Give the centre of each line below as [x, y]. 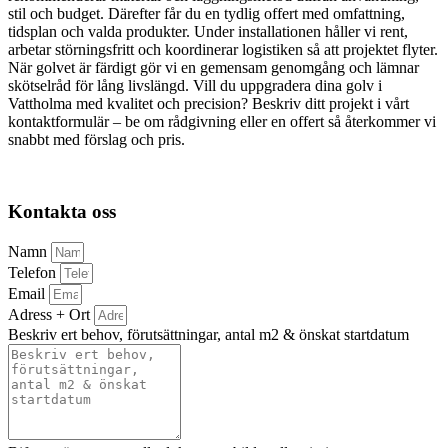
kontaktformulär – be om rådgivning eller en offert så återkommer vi [222, 121]
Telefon [34, 272]
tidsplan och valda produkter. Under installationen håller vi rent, [208, 31]
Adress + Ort [51, 314]
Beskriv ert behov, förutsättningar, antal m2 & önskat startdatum [208, 334]
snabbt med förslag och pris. [96, 139]
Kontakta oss [62, 212]
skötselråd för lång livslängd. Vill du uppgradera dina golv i [195, 85]
